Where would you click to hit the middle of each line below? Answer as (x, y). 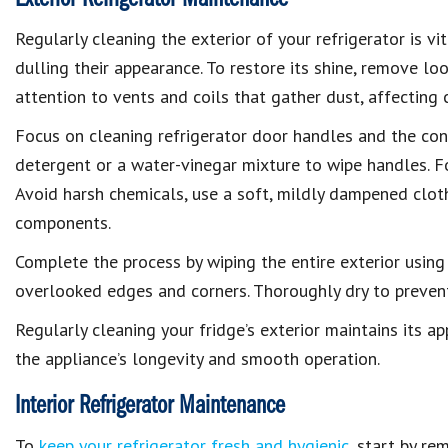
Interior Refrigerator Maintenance (150, 406)
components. (63, 222)
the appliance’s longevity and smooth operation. (197, 358)
